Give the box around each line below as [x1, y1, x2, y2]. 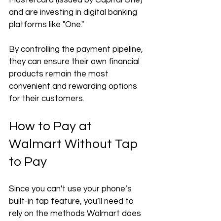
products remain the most [9, 70, 110, 78]
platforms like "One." [9, 20, 86, 29]
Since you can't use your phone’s [9, 184, 134, 193]
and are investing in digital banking [9, 8, 139, 17]
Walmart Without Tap [9, 138, 141, 150]
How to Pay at [9, 120, 95, 133]
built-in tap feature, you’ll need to [9, 197, 136, 206]
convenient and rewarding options [9, 82, 139, 91]
